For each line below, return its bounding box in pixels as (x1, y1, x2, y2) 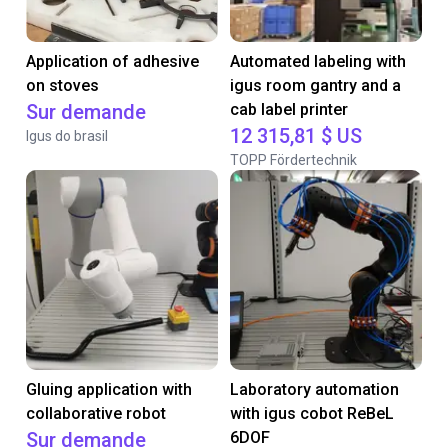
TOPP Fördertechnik (230, 152, 357, 168)
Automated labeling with (230, 52, 406, 71)
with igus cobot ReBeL (230, 404, 394, 423)
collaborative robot (26, 404, 166, 423)
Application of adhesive (26, 52, 199, 71)
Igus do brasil (26, 128, 108, 144)
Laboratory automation (230, 380, 399, 399)
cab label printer (230, 100, 348, 119)
